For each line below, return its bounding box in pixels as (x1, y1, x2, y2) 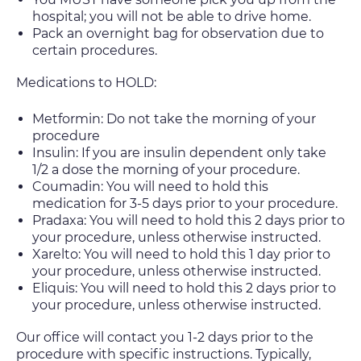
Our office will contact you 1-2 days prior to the (16, 330, 313, 346)
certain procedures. (32, 43, 157, 58)
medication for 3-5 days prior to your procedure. (32, 196, 338, 212)
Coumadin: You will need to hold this (32, 179, 268, 195)
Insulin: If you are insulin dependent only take (32, 145, 326, 161)
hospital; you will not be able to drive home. (32, 9, 311, 24)
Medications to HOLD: (16, 75, 156, 91)
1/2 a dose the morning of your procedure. (32, 162, 300, 178)
